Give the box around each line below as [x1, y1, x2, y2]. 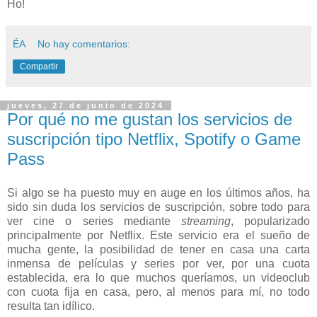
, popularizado [230, 214, 311, 227]
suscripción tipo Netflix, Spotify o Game [7, 129, 301, 149]
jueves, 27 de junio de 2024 [7, 100, 164, 110]
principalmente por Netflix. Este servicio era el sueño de [7, 229, 310, 241]
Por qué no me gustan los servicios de [7, 109, 292, 129]
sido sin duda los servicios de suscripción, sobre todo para [7, 200, 310, 213]
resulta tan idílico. [7, 299, 95, 312]
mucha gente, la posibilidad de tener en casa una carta [7, 243, 310, 255]
